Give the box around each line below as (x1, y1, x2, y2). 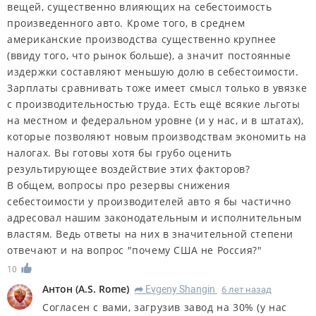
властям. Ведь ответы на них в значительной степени (7, 226, 294, 241)
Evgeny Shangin (145, 283, 215, 295)
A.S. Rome (78, 281, 126, 296)
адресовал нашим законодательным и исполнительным (7, 210, 302, 224)
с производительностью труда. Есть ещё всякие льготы (7, 97, 300, 111)
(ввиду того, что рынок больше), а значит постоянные (7, 48, 291, 62)
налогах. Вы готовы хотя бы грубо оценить (7, 145, 233, 159)
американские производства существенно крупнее (7, 32, 277, 46)
